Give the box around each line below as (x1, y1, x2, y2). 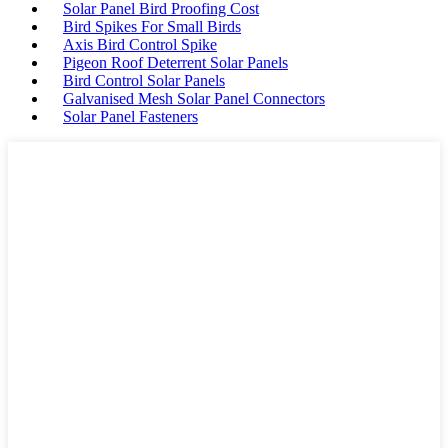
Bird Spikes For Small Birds (63, 18, 241, 35)
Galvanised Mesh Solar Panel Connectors (63, 90, 325, 107)
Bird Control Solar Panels (63, 72, 225, 89)
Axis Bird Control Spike (63, 36, 217, 53)
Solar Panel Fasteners (63, 108, 198, 125)
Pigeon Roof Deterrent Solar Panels (63, 54, 288, 71)
